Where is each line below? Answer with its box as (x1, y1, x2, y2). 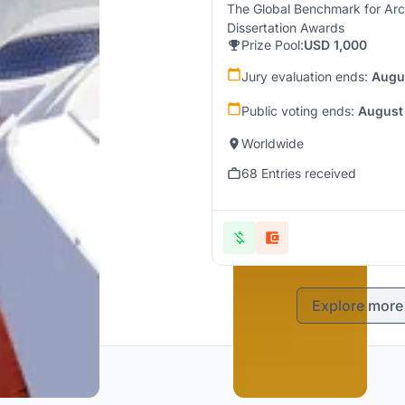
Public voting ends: (241, 103, 358, 118)
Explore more (311, 297, 403, 315)
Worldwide (241, 136, 304, 151)
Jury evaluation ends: (241, 69, 372, 84)
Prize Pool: (241, 37, 304, 52)
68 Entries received (241, 165, 356, 181)
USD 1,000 (304, 37, 367, 52)
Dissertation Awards (227, 20, 344, 35)
